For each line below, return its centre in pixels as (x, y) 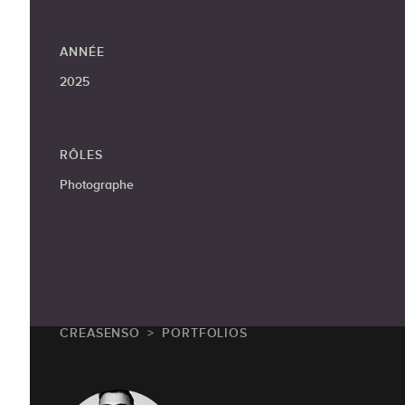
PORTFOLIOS (205, 333)
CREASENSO (100, 333)
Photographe (97, 185)
